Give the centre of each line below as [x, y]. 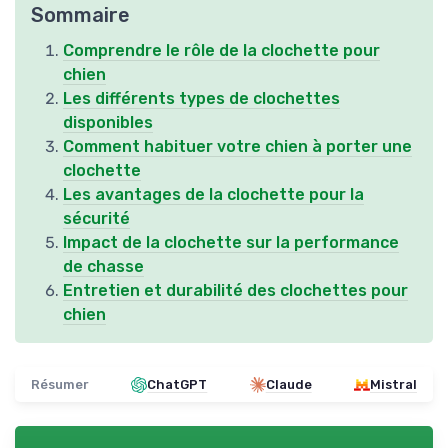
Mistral [393, 385]
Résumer [60, 385]
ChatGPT [177, 385]
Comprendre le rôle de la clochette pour [221, 51]
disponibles [108, 123]
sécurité [96, 219]
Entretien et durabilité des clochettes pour [235, 291]
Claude [288, 385]
